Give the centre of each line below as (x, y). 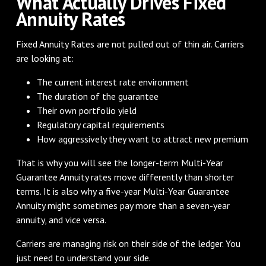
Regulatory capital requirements (101, 124)
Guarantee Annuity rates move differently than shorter (125, 177)
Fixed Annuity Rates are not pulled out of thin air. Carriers (130, 44)
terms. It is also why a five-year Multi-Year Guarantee (122, 191)
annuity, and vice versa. (61, 219)
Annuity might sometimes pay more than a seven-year (123, 205)
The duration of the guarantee (98, 96)
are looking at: (45, 58)
